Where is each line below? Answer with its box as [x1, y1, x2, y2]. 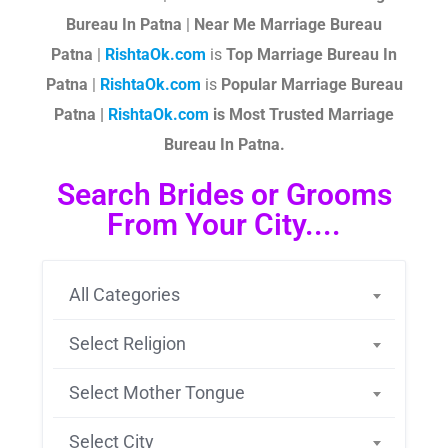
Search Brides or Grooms [56, 177, 392, 212]
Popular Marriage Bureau [220, 75, 403, 94]
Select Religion [69, 333, 186, 354]
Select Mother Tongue [69, 382, 245, 403]
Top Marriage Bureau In [226, 45, 397, 64]
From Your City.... [107, 207, 341, 242]
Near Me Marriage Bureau [194, 15, 382, 34]
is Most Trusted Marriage [209, 105, 394, 124]
